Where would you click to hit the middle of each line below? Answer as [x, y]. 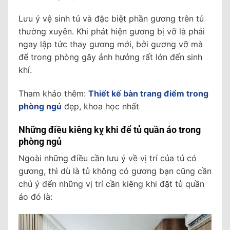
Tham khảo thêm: [53, 94]
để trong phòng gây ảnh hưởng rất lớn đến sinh [110, 57]
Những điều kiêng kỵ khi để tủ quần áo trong [110, 129]
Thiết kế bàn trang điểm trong [148, 94]
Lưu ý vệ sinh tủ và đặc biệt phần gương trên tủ [111, 19]
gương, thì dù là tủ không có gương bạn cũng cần [115, 171]
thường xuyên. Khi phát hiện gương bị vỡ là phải [112, 32]
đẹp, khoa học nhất [100, 107]
